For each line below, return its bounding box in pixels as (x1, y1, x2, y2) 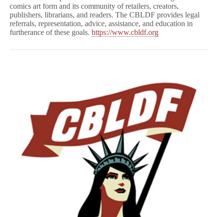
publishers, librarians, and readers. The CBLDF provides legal (10, 11, 200, 19)
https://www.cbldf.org (92, 28, 158, 36)
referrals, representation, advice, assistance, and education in (10, 19, 193, 28)
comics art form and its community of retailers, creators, (10, 2, 179, 10)
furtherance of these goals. (10, 28, 92, 36)
